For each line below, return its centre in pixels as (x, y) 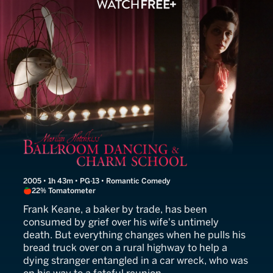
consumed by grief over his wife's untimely (121, 222)
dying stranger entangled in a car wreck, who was (136, 261)
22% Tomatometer (64, 191)
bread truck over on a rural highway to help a (125, 248)
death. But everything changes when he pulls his (134, 235)
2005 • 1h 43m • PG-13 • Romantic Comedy (97, 181)
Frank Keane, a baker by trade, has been (115, 210)
